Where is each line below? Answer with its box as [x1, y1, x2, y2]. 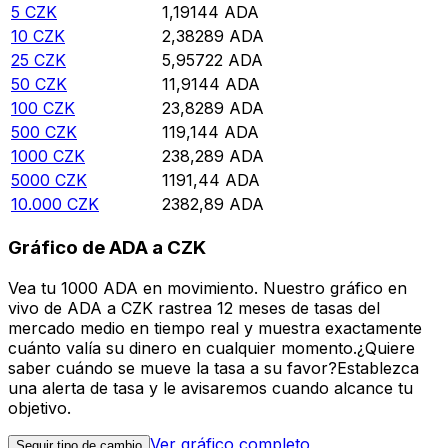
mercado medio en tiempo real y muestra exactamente [8, 317, 422, 338]
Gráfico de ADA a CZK [8, 236, 206, 260]
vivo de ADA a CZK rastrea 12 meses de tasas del [8, 297, 380, 318]
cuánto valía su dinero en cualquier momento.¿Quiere [8, 337, 415, 358]
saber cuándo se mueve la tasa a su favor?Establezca [8, 357, 419, 378]
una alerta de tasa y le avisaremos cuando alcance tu [8, 377, 413, 398]
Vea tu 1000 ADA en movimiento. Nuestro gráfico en [8, 277, 407, 298]
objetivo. [8, 397, 71, 418]
